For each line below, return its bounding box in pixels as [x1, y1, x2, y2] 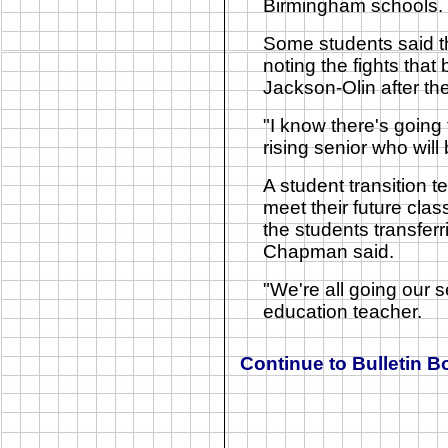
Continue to [240, 353, 352, 374]
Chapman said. [262, 241, 394, 262]
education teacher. [262, 301, 422, 322]
